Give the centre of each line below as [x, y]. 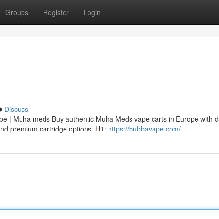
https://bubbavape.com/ [144, 129]
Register [56, 12]
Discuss [16, 109]
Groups [17, 12]
